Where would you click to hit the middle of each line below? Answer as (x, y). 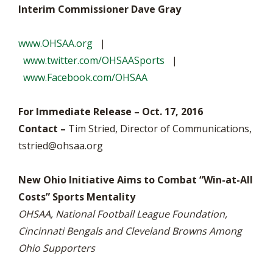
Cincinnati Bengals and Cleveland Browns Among (130, 231)
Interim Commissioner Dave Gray (100, 9)
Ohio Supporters (57, 248)
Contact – (42, 129)
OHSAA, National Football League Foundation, (123, 214)
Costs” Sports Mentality (77, 197)
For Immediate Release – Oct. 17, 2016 (111, 112)
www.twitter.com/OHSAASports (94, 60)
